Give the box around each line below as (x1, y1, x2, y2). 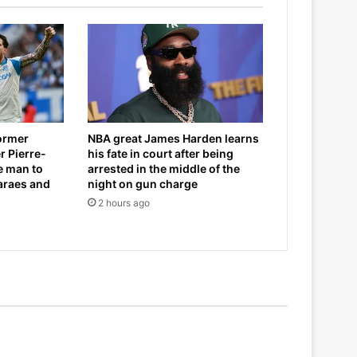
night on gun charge (87, 176, 198, 190)
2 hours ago (97, 196, 150, 209)
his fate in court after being (87, 146, 233, 160)
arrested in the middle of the (87, 161, 240, 175)
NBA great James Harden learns (87, 131, 259, 145)
